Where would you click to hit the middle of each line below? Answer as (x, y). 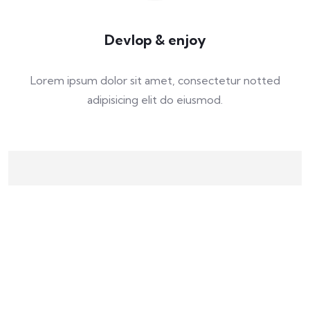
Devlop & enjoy (155, 40)
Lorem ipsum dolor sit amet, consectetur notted (155, 80)
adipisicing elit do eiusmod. (155, 100)
